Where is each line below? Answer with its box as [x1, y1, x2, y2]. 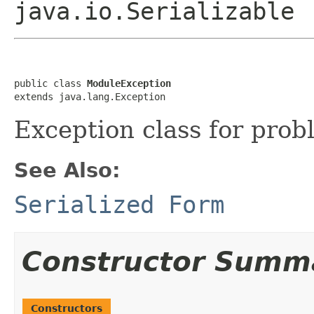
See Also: [14, 158, 121, 182]
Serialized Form [14, 190, 224, 219]
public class [14, 77, 87, 89]
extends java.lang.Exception [14, 90, 165, 102]
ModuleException [87, 77, 171, 89]
